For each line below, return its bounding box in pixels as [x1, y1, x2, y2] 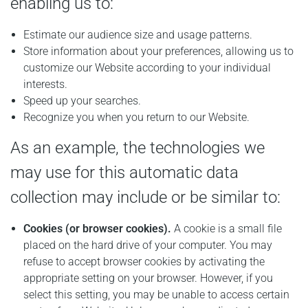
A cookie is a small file [171, 222, 283, 235]
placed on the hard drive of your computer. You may [23, 239, 273, 252]
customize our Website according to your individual [23, 60, 272, 74]
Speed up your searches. [23, 93, 142, 107]
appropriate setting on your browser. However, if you [23, 272, 274, 285]
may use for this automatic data [10, 163, 239, 182]
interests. [23, 77, 68, 91]
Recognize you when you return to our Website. [23, 110, 250, 124]
